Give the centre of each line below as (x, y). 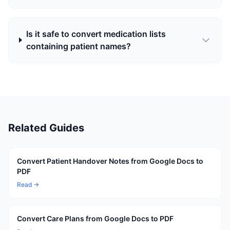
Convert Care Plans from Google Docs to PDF (95, 218)
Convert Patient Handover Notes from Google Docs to (110, 161)
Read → (28, 185)
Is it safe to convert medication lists (96, 34)
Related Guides (46, 128)
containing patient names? (78, 46)
